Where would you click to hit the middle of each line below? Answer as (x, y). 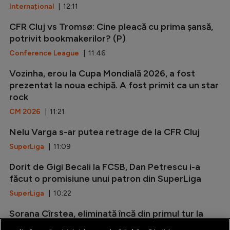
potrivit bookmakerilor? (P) (68, 39)
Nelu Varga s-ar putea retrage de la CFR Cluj (104, 132)
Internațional (32, 7)
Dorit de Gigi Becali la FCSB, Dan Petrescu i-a (105, 167)
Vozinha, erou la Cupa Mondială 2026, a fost (102, 74)
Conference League (44, 53)
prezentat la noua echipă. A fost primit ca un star (114, 85)
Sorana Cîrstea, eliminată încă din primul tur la (106, 214)
